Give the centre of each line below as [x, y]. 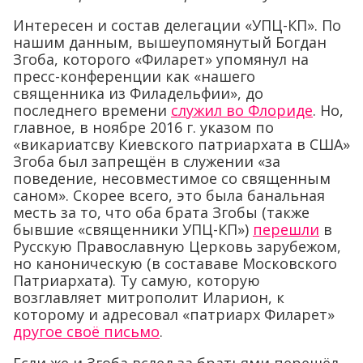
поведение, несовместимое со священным [172, 178]
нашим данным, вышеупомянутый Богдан [170, 42]
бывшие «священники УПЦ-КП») [133, 229]
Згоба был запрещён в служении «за [147, 161]
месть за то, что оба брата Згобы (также [161, 212]
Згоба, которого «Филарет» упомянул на [161, 59]
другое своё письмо [86, 331]
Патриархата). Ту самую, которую [137, 280]
